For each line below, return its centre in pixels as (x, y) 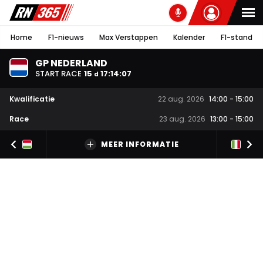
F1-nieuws (66, 37)
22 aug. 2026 (181, 99)
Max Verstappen (128, 37)
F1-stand (236, 37)
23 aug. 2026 (182, 119)
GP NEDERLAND (71, 63)
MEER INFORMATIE (140, 144)
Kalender (189, 37)
